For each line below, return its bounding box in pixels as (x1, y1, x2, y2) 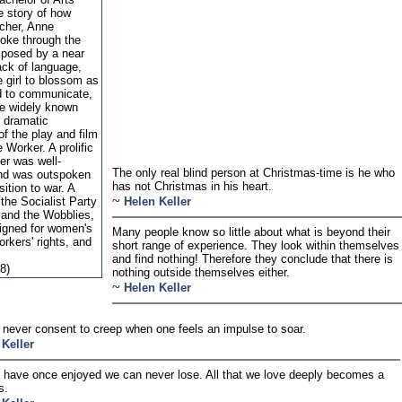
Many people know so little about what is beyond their (112, 225, 390, 239)
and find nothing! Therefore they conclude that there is (112, 252, 393, 266)
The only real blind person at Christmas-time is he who (112, 166, 395, 179)
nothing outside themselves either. (112, 266, 290, 279)
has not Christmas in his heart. (112, 179, 272, 193)
